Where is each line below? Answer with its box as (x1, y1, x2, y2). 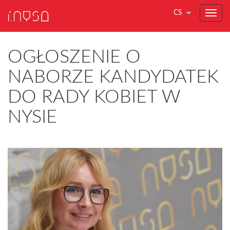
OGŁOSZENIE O (8, 48, 141, 66)
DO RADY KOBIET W (8, 88, 180, 106)
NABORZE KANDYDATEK (8, 68, 219, 86)
